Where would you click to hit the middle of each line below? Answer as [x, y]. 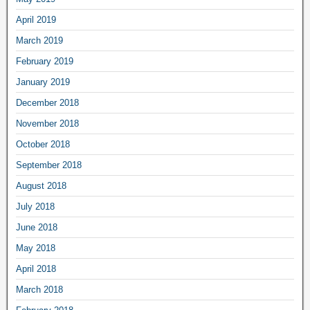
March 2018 [39, 289]
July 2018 [35, 206]
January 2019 [43, 82]
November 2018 [47, 123]
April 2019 [36, 19]
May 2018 [36, 248]
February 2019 [45, 61]
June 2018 [37, 227]
